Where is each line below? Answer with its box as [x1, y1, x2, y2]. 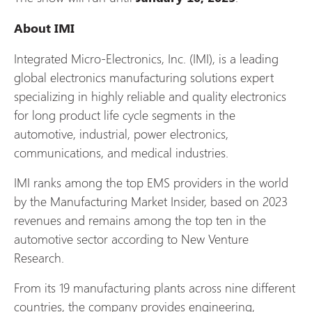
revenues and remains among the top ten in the [14, 210, 266, 228]
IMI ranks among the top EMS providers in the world [14, 173, 288, 191]
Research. [14, 248, 68, 266]
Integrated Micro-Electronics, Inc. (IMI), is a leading [14, 49, 279, 67]
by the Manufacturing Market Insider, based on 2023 [14, 192, 288, 210]
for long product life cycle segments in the [14, 105, 235, 123]
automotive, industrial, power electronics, [14, 124, 228, 142]
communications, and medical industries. [14, 143, 228, 161]
